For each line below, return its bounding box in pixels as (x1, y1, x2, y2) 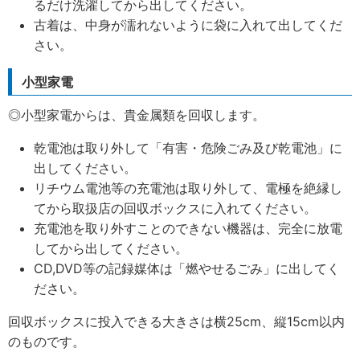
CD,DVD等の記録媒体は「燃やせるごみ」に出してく (34, 260, 340, 277)
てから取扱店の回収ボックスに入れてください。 (34, 200, 317, 217)
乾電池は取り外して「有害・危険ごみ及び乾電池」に (34, 140, 342, 157)
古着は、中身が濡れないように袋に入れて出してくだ (34, 17, 342, 34)
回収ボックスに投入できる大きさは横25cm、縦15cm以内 (8, 313, 345, 330)
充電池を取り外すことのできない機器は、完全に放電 (34, 220, 342, 237)
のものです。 (8, 333, 85, 350)
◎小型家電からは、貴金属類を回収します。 (8, 107, 265, 124)
